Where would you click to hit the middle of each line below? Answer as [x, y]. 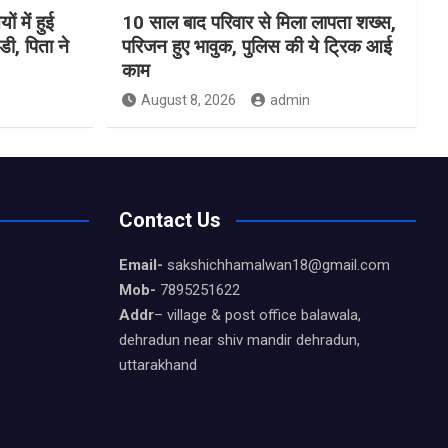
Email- [140, 264]
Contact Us [169, 219]
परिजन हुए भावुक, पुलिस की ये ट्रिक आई [256, 46]
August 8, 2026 [188, 99]
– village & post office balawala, [257, 314]
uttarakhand [157, 364]
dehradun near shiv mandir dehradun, [239, 339]
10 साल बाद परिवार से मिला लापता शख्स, [258, 22]
